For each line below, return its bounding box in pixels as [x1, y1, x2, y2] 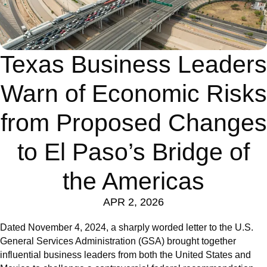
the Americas [63, 167, 204, 195]
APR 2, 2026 [103, 196, 164, 209]
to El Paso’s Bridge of [17, 138, 250, 166]
